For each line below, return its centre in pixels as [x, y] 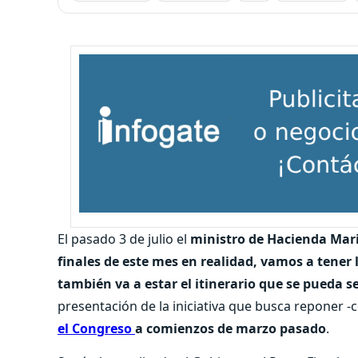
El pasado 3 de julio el [124, 239]
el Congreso [96, 328]
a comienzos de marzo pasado [231, 328]
